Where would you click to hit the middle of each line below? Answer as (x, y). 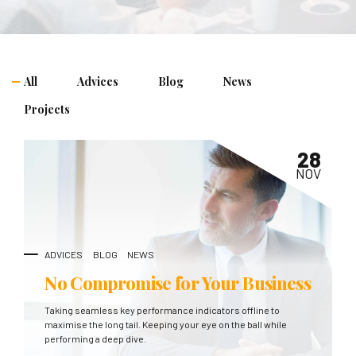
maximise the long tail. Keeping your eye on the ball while (166, 324)
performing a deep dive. (96, 338)
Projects (47, 110)
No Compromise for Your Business (178, 282)
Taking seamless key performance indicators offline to (163, 310)
